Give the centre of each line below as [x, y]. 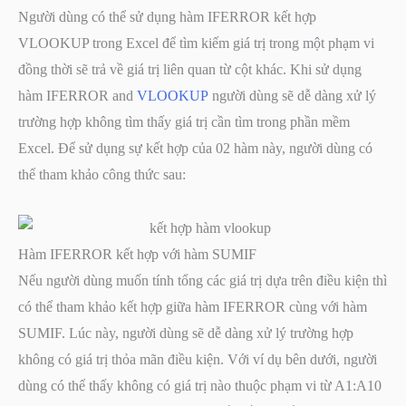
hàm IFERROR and [77, 95]
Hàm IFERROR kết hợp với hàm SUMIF [137, 254]
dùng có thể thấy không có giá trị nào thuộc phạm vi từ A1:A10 [200, 385]
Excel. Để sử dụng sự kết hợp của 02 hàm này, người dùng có [195, 148]
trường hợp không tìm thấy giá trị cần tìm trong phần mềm [184, 121]
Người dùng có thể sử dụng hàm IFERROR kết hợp [167, 16]
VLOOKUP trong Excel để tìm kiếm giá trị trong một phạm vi [196, 43]
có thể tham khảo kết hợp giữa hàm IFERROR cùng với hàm [193, 306]
